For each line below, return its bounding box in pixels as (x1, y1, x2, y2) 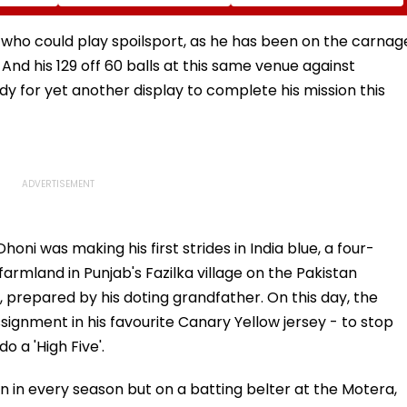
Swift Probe (65, 45, 140, 64)
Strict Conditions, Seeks (65, 28, 220, 47)
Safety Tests (238, 28, 321, 47)
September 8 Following (238, 12, 390, 31)
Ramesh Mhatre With (65, 12, 203, 31)
